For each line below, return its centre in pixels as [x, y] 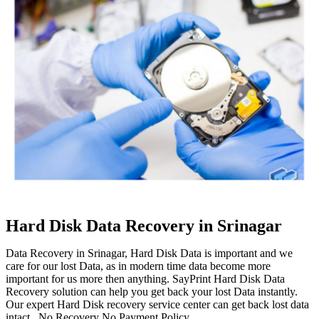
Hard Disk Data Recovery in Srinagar [144, 225]
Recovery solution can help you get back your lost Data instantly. [152, 291]
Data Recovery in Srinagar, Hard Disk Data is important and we [149, 253]
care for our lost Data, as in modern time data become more [138, 266]
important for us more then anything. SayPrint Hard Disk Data [145, 278]
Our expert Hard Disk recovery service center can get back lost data [157, 304]
